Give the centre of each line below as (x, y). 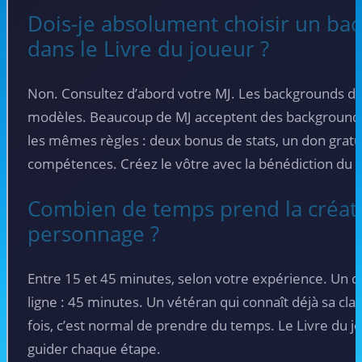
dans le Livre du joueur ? (148, 48)
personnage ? (93, 234)
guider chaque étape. (94, 349)
